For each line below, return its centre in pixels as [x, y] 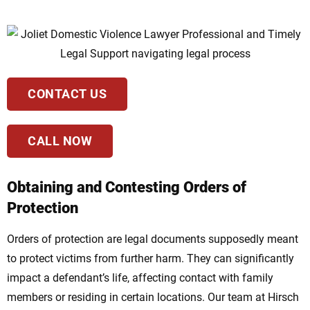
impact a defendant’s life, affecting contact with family [140, 278]
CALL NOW [60, 141]
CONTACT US [67, 94]
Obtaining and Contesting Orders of [127, 188]
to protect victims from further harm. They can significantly [151, 259]
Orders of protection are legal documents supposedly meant [153, 239]
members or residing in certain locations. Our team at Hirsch [153, 298]
